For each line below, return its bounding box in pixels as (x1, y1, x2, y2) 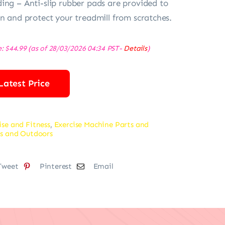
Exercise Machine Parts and (54, 120, 149, 129)
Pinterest (39, 161, 72, 171)
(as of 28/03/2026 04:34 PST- (26, 44, 124, 53)
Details (124, 44, 147, 53)
